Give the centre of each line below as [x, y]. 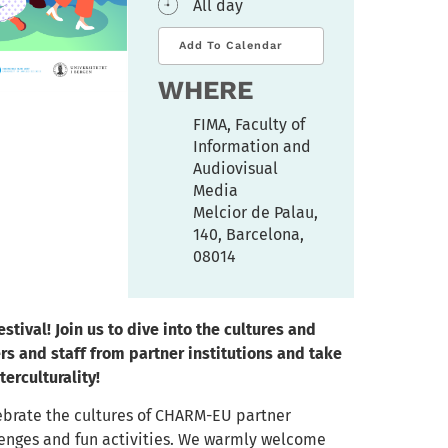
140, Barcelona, [248, 234]
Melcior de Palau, [255, 212]
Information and [251, 146]
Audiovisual [235, 168]
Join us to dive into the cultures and [186, 329]
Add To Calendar [230, 45]
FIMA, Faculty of [248, 124]
